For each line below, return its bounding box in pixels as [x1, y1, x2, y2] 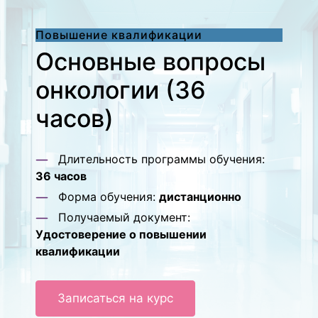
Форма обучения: [55, 190, 159, 204]
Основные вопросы [35, 47, 265, 76]
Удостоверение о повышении [35, 227, 207, 241]
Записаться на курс [57, 291, 173, 305]
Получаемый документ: [55, 210, 190, 224]
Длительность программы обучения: [55, 152, 265, 166]
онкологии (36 [35, 75, 206, 104]
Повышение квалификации [35, 28, 202, 42]
